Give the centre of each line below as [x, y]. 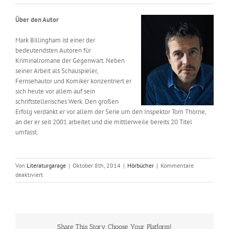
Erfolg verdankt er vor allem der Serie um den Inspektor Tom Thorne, [111, 112]
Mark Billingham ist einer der [55, 40]
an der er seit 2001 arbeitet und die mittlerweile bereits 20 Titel [104, 122]
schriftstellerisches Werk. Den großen [67, 102]
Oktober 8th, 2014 [97, 166]
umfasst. [27, 132]
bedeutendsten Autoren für [53, 51]
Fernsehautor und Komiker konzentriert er [73, 81]
